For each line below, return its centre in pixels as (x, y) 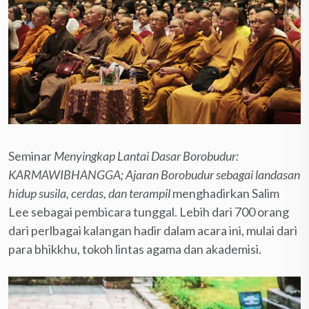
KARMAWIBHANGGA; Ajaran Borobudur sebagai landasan (154, 174)
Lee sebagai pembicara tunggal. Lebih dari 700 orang (149, 211)
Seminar (31, 156)
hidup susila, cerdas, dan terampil (90, 193)
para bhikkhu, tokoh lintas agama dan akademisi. (135, 249)
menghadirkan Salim (226, 193)
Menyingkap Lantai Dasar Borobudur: (146, 156)
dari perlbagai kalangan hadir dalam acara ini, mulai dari (153, 230)
